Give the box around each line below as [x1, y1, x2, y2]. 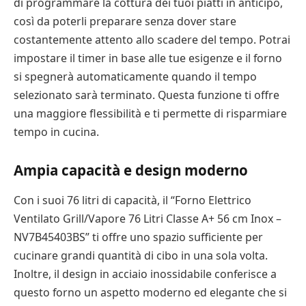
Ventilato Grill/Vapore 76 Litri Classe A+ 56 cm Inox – [14, 210, 281, 226]
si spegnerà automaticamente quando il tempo [14, 68, 257, 84]
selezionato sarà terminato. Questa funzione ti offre [14, 87, 279, 102]
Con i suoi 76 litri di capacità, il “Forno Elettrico [14, 192, 251, 208]
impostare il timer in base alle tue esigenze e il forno [14, 50, 282, 66]
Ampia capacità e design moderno [14, 161, 248, 180]
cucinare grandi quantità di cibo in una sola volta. [14, 247, 268, 263]
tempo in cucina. [14, 124, 99, 139]
